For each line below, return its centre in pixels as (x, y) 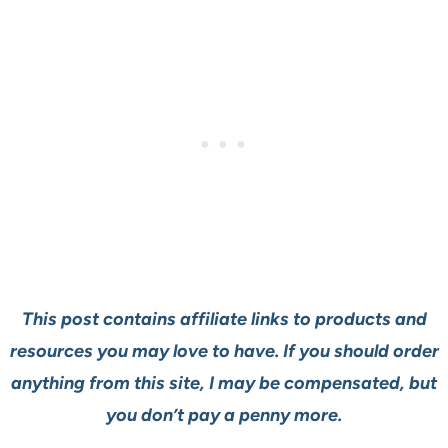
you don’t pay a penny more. (224, 415)
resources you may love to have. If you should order (224, 351)
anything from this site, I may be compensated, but (224, 383)
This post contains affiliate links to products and (224, 319)
